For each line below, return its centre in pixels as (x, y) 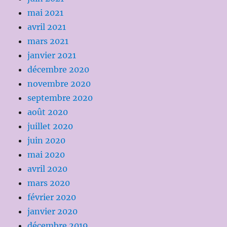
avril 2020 (48, 169)
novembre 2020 (59, 84)
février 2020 (52, 197)
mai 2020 (46, 155)
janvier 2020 (53, 212)
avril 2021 (47, 27)
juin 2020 (47, 141)
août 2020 (48, 112)
